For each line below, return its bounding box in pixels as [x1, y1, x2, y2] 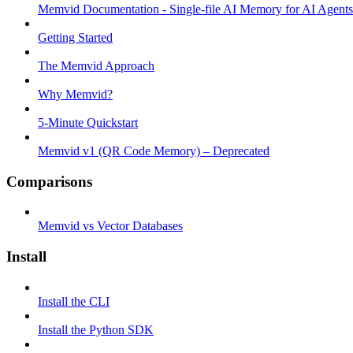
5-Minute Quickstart [38, 115, 138, 129]
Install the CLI [38, 294, 110, 308]
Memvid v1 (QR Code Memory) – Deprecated [38, 143, 269, 158]
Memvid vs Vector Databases [38, 219, 183, 233]
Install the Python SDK [38, 322, 154, 336]
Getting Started [38, 30, 113, 44]
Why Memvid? [38, 87, 113, 101]
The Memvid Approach [38, 58, 154, 72]
